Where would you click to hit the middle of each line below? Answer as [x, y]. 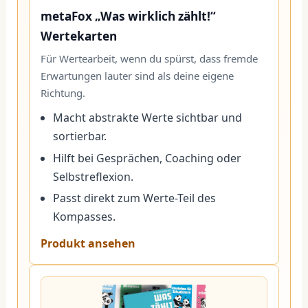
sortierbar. [80, 136]
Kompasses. [85, 216]
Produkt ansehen [88, 243]
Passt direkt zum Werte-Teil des [135, 198]
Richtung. [63, 92]
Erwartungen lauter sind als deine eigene [137, 75]
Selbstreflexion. [93, 176]
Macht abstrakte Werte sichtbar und [148, 118]
